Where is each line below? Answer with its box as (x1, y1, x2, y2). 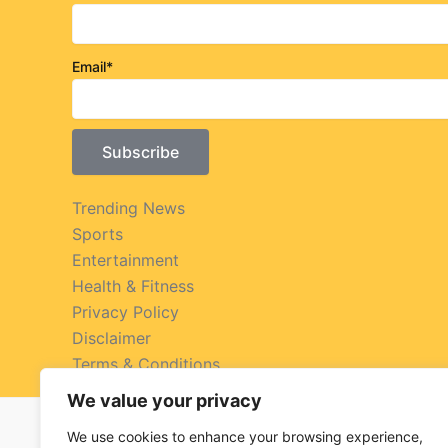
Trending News (72, 197, 185, 218)
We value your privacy (67, 390, 262, 411)
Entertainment (72, 249, 179, 270)
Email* (72, 58, 113, 76)
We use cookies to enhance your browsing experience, (67, 428, 423, 445)
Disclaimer (72, 327, 151, 348)
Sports (72, 223, 123, 244)
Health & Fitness (72, 275, 194, 296)
